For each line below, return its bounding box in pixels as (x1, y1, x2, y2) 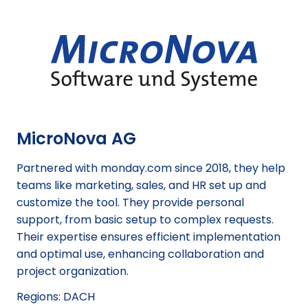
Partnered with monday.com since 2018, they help (16, 160, 285, 176)
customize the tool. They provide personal (16, 195, 244, 210)
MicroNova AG (16, 127, 136, 150)
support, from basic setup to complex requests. (16, 212, 274, 228)
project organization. (16, 263, 129, 279)
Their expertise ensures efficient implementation (16, 229, 280, 245)
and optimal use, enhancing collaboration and (16, 246, 264, 262)
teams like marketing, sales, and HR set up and (16, 177, 266, 193)
